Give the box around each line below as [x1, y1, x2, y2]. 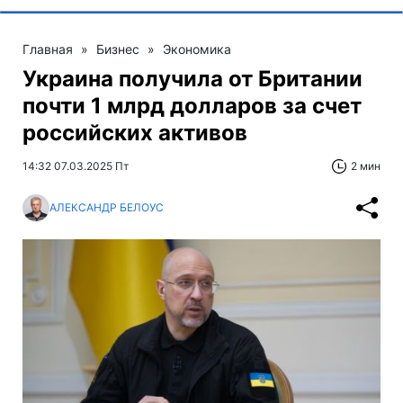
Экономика [163, 40, 231, 57]
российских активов [22, 119, 247, 146]
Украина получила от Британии [22, 65, 363, 92]
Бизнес [96, 40, 139, 57]
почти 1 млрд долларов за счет [22, 92, 362, 119]
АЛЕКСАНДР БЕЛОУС [49, 201, 164, 214]
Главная [22, 40, 73, 57]
